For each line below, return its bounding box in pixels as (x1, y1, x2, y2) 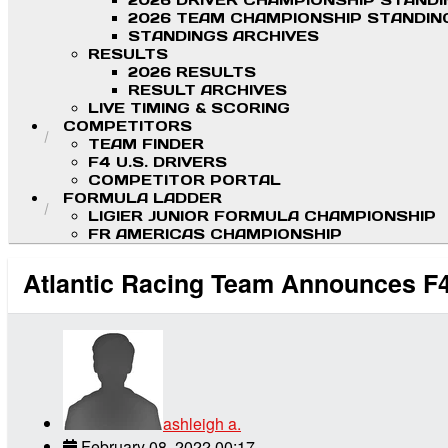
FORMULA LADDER (63, 189, 222, 208)
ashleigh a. (163, 411, 241, 435)
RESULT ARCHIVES (128, 81, 287, 100)
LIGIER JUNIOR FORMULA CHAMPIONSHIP (88, 207, 436, 226)
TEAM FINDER (88, 135, 204, 154)
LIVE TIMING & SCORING (88, 99, 290, 118)
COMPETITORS (63, 117, 192, 136)
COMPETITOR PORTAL (88, 171, 281, 190)
